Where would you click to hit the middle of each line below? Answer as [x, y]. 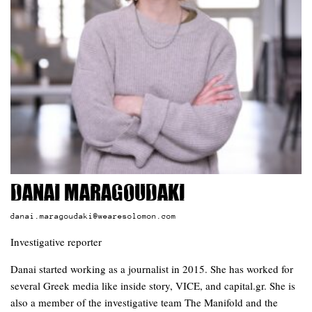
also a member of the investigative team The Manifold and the [144, 303]
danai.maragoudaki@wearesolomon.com [93, 216]
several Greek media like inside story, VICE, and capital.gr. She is [153, 286]
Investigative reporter [56, 242]
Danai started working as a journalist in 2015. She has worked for [152, 269]
